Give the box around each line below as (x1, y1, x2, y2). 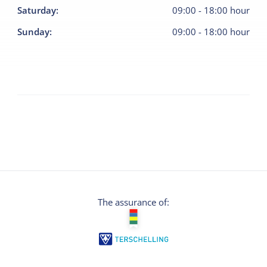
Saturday (17, 4, 57, 16)
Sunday (17, 25, 50, 38)
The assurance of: (98, 195, 169, 208)
